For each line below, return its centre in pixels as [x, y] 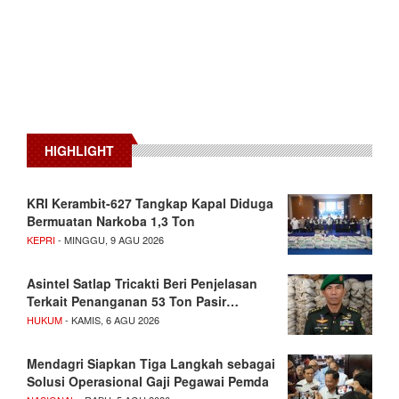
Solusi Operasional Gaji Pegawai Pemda [148, 382]
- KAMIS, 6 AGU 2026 [111, 320]
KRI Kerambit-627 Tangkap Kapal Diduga [150, 204]
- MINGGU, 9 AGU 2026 [110, 240]
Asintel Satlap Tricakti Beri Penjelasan [142, 284]
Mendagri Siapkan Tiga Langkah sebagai [151, 364]
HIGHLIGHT [79, 151]
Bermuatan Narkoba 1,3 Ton [111, 221]
